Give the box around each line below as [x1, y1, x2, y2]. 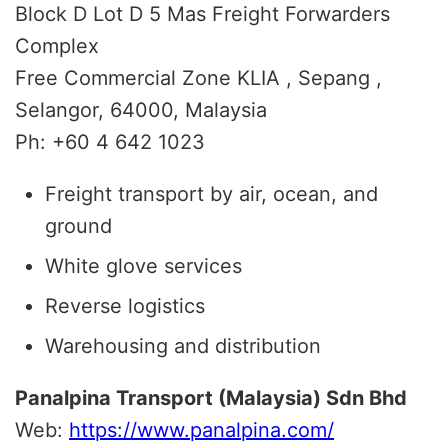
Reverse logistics [45, 293, 205, 318]
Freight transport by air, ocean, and [45, 181, 378, 206]
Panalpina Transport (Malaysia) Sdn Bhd [15, 385, 407, 410]
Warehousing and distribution [45, 333, 321, 358]
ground [45, 213, 112, 238]
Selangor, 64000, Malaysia [15, 97, 267, 122]
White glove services [45, 253, 242, 278]
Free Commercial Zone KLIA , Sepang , [15, 65, 382, 90]
